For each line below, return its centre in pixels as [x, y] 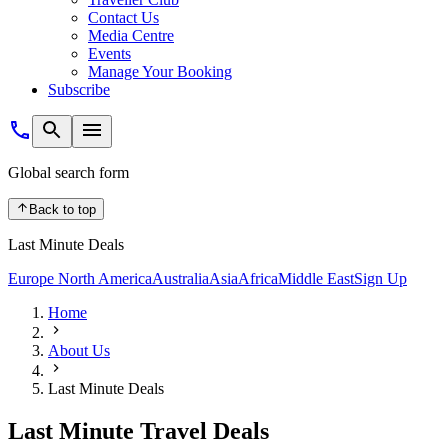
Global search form [68, 172]
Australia [180, 279]
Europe [33, 279]
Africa [258, 279]
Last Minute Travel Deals [138, 431]
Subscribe [79, 89]
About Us [79, 351]
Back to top [63, 210]
